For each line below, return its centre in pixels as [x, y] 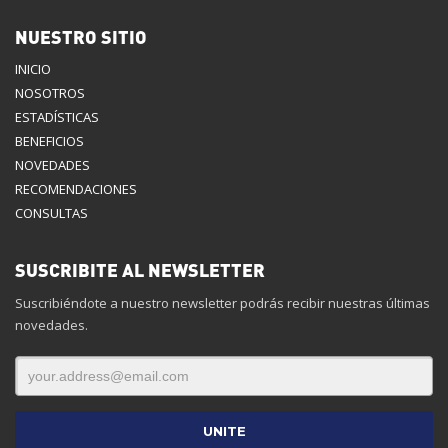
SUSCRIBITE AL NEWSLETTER [140, 269]
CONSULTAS [51, 213]
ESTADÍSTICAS [57, 117]
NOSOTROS [50, 93]
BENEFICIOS [49, 141]
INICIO [33, 69]
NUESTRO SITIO [81, 36]
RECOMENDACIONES [76, 189]
